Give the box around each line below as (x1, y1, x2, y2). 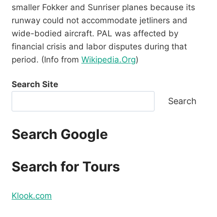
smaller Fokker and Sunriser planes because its (12, 2, 195, 12)
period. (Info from (12, 54, 81, 64)
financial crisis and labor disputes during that (12, 41, 187, 51)
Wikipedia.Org (81, 54, 136, 64)
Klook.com (12, 190, 52, 201)
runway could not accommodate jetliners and (12, 15, 187, 25)
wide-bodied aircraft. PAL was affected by (12, 28, 178, 38)
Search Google (12, 125, 108, 142)
